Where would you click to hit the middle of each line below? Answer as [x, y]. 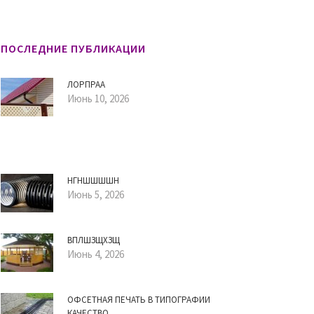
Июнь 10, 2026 [98, 98]
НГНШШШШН [93, 180]
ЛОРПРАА [86, 84]
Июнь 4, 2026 [96, 254]
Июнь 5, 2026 [96, 194]
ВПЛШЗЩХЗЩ [94, 240]
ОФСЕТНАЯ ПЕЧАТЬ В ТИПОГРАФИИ [139, 300]
